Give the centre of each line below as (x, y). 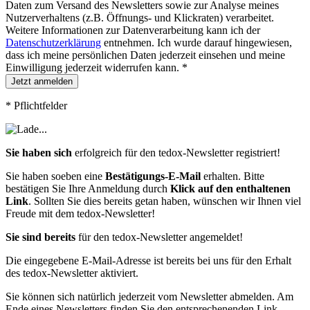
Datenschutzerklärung (53, 42)
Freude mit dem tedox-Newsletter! (80, 213)
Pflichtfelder (39, 105)
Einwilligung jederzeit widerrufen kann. (94, 67)
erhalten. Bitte (232, 176)
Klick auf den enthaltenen (230, 188)
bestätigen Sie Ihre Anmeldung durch (88, 188)
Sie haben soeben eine (55, 176)
